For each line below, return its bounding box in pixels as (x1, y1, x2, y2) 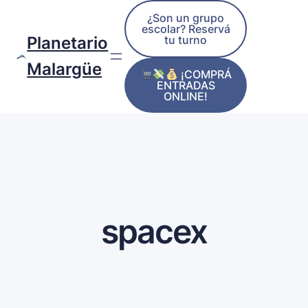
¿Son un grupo (147, 11, 225, 25)
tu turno (164, 33, 208, 47)
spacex (100, 211, 207, 252)
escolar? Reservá (141, 22, 230, 36)
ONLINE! (164, 89, 208, 104)
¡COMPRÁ (177, 67, 232, 82)
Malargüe (27, 59, 102, 80)
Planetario (27, 33, 109, 54)
